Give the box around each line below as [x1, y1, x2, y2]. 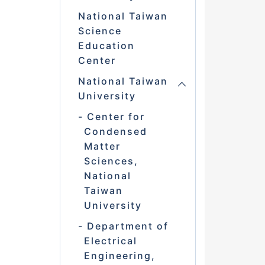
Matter [83, 140, 121, 153]
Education [77, 40, 135, 52]
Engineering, [83, 250, 156, 262]
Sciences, [83, 155, 138, 167]
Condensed [83, 125, 147, 138]
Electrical [83, 235, 137, 247]
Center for [86, 111, 145, 123]
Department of [86, 220, 169, 232]
